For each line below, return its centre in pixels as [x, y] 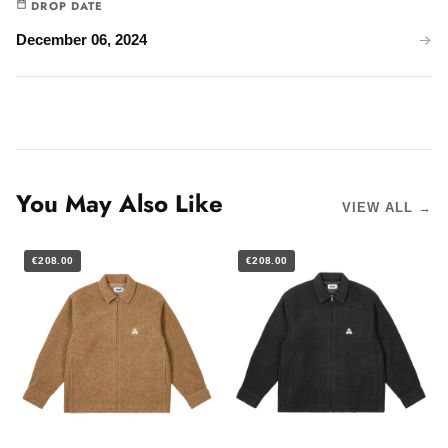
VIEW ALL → [386, 208]
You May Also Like [119, 204]
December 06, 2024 [81, 40]
